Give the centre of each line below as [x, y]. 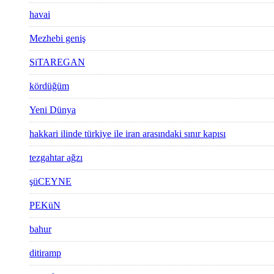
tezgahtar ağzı [56, 158]
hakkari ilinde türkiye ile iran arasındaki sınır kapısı [128, 134]
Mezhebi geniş [57, 39]
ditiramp [45, 253]
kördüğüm [49, 86]
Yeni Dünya [53, 110]
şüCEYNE [50, 182]
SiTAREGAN [57, 62]
